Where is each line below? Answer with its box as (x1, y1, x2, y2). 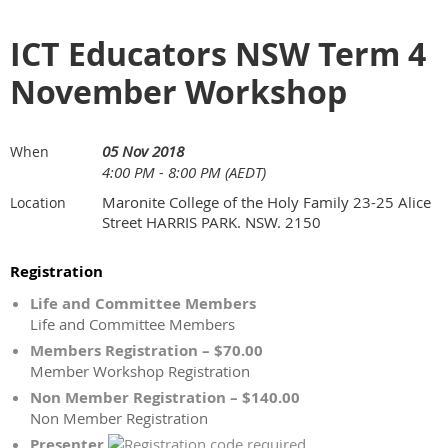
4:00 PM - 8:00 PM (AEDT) (102, 162, 266, 182)
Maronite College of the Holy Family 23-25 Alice (102, 192, 431, 212)
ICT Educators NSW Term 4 (10, 32, 426, 76)
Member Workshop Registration (30, 361, 250, 381)
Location (10, 193, 66, 212)
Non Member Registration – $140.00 (30, 387, 300, 408)
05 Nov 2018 (102, 141, 184, 161)
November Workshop (10, 70, 347, 114)
